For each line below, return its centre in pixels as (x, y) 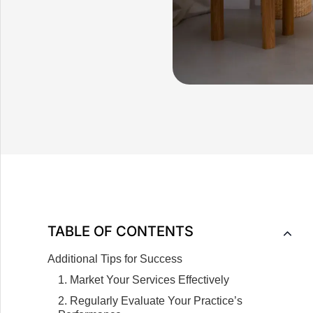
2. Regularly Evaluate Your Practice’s (151, 300)
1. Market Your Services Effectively (144, 279)
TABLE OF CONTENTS (121, 231)
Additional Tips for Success (115, 259)
